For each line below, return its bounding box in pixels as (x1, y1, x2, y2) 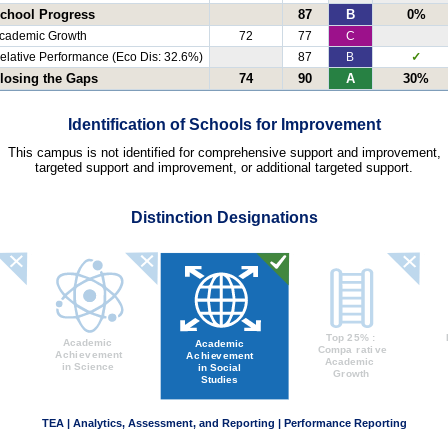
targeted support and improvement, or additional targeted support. (35, 159, 413, 175)
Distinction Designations (130, 208, 318, 226)
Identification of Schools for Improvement (67, 116, 381, 134)
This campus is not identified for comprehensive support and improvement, (7, 144, 441, 160)
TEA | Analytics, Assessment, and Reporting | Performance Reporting (42, 417, 407, 430)
